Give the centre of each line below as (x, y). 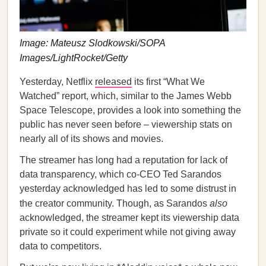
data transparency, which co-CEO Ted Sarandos (121, 174)
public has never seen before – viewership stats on (126, 124)
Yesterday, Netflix (57, 82)
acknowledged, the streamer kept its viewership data (129, 218)
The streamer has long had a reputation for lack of (123, 160)
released (113, 82)
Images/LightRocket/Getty (74, 58)
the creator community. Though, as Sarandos (115, 203)
